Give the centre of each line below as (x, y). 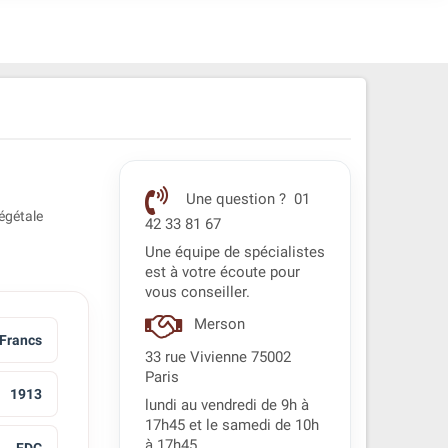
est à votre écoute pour (222, 272)
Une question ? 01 (245, 200)
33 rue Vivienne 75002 (217, 357)
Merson (219, 325)
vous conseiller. (197, 292)
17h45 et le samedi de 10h (231, 425)
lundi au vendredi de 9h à (226, 405)
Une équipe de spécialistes (234, 252)
